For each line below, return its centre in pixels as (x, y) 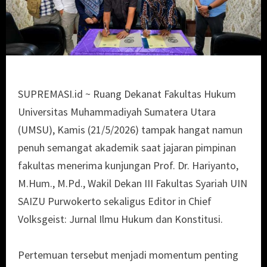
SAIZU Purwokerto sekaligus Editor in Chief (115, 201)
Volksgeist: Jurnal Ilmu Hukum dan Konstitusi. (120, 219)
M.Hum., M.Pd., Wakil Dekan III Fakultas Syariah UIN (133, 184)
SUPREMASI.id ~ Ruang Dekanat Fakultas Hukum (127, 94)
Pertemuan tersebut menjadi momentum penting (128, 255)
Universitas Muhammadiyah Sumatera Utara (117, 112)
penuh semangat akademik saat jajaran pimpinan (127, 148)
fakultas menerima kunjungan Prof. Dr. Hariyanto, (128, 166)
